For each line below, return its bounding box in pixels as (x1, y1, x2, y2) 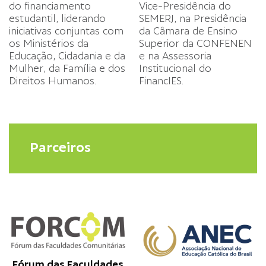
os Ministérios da (9, 38, 88, 49)
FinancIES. (139, 75, 183, 87)
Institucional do (139, 63, 211, 74)
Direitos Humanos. (9, 75, 96, 87)
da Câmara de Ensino (139, 26, 237, 37)
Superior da (139, 38, 197, 49)
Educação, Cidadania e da (9, 50, 125, 62)
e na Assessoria (139, 50, 211, 62)
